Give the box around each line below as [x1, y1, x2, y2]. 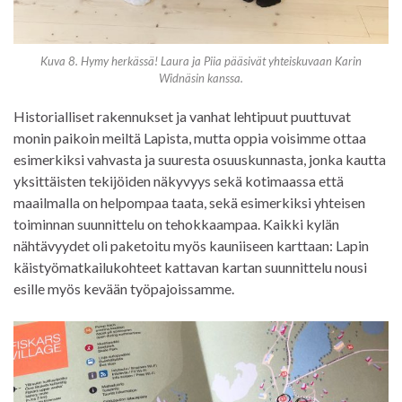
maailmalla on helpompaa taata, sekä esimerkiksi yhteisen [13, 193, 365, 211]
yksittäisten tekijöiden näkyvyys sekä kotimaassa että [13, 171, 344, 189]
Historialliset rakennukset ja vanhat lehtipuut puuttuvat [13, 107, 351, 125]
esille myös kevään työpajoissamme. [13, 279, 234, 297]
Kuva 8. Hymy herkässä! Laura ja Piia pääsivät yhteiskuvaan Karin [40, 53, 362, 68]
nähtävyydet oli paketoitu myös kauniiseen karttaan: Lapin [13, 236, 369, 254]
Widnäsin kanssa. [159, 70, 243, 85]
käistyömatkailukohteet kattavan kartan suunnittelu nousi [13, 258, 367, 275]
